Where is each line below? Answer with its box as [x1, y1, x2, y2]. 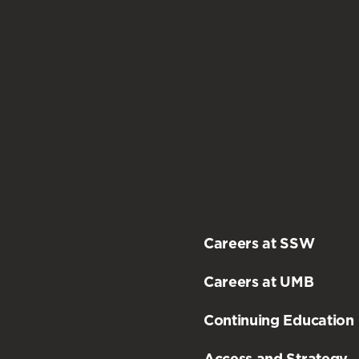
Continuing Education [204, 311, 354, 329]
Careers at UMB [204, 272, 314, 290]
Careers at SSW [204, 234, 315, 252]
